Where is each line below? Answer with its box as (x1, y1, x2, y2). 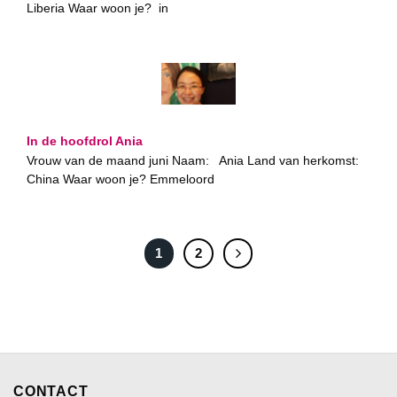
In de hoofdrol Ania (27, 135, 143, 149)
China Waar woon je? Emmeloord (27, 172, 214, 186)
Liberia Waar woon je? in (27, 2, 168, 16)
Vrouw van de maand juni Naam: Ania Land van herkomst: (27, 153, 359, 167)
